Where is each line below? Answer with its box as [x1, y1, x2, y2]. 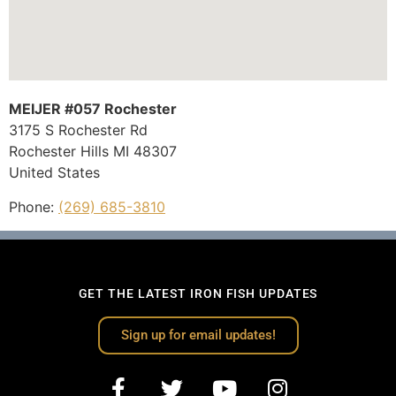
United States [9, 163, 100, 181]
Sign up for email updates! [120, 326, 276, 343]
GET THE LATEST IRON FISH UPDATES [78, 286, 318, 301]
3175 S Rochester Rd [9, 120, 148, 139]
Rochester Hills [9, 141, 113, 160]
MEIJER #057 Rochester [9, 99, 177, 118]
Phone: [9, 197, 58, 216]
